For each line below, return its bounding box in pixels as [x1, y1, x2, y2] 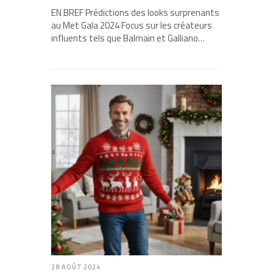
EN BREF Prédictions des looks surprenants [51, 5, 219, 20]
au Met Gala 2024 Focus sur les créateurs [51, 18, 212, 33]
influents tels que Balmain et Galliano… [51, 31, 205, 46]
